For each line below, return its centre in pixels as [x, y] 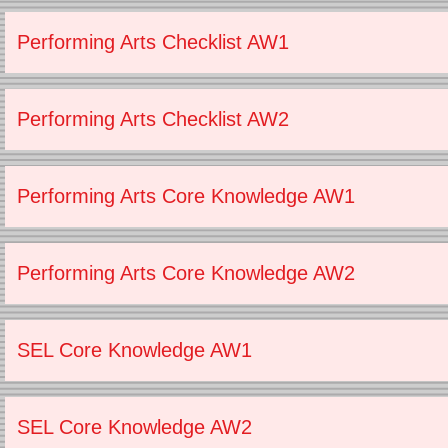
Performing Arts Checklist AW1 [153, 42]
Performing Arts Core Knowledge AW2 [186, 273]
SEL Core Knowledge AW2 [134, 427]
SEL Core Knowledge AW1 [134, 350]
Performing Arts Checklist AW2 [153, 119]
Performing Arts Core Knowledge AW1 [186, 196]
